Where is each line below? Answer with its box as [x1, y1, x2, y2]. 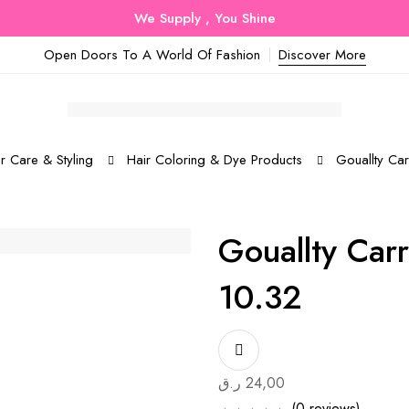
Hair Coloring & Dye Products [127, 150, 302, 170]
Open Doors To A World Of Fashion [43, 45, 260, 65]
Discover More [278, 45, 366, 65]
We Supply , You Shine [133, 8, 276, 28]
